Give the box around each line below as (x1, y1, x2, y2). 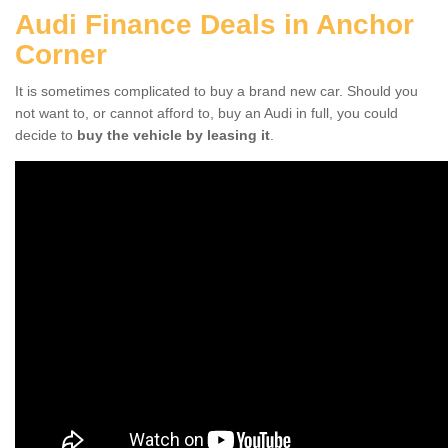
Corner (15, 38, 107, 70)
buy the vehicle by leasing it (77, 126, 270, 143)
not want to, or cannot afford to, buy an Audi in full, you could (15, 104, 398, 121)
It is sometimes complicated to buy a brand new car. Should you (15, 82, 418, 99)
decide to (15, 126, 77, 143)
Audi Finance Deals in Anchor (15, 8, 414, 40)
